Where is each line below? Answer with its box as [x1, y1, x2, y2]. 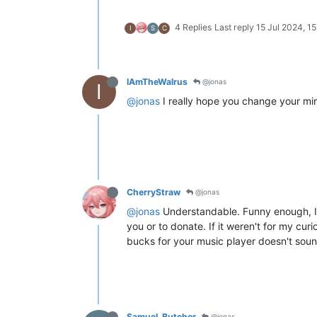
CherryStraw [127, 186, 180, 197]
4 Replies [175, 21, 212, 33]
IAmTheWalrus [127, 76, 188, 87]
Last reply [214, 21, 256, 33]
